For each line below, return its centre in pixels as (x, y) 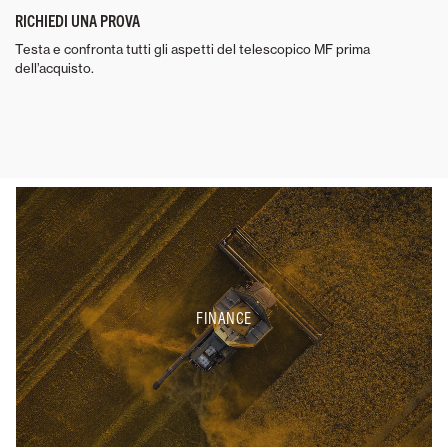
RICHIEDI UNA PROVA (77, 20)
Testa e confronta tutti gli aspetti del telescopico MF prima (192, 49)
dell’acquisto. (54, 68)
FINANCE (224, 317)
